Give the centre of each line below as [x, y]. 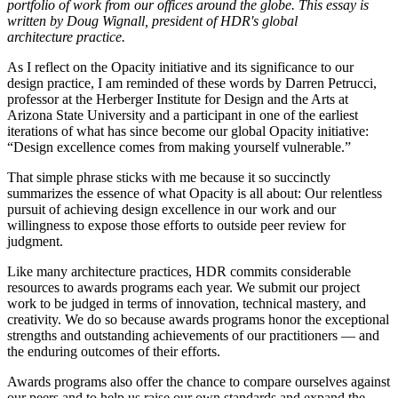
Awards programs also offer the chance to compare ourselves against [199, 381]
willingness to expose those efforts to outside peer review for [176, 225]
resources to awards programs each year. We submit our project [183, 287]
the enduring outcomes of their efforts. [114, 351]
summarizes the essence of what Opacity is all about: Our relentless [195, 193]
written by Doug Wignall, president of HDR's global [152, 20]
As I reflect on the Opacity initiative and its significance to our [180, 67]
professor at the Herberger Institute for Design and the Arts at [178, 99]
